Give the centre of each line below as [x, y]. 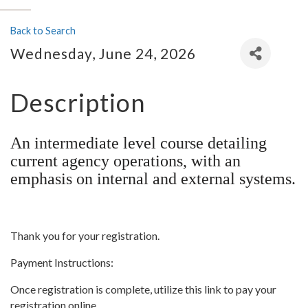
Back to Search [43, 31]
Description [78, 102]
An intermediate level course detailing [139, 143]
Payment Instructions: [63, 262]
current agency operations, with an [125, 161]
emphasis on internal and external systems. [153, 179]
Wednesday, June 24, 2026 [103, 53]
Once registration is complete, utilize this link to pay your [143, 289]
